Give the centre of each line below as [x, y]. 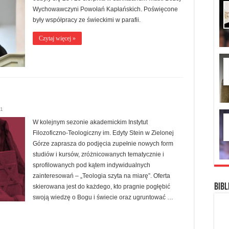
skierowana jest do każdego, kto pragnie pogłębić [101, 187]
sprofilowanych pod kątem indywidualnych [91, 165]
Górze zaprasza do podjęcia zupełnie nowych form [103, 144]
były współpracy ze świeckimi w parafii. [87, 20]
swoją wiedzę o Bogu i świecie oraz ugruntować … [103, 198]
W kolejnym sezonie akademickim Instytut [90, 122]
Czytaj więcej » [57, 39]
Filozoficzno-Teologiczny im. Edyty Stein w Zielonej [103, 133]
